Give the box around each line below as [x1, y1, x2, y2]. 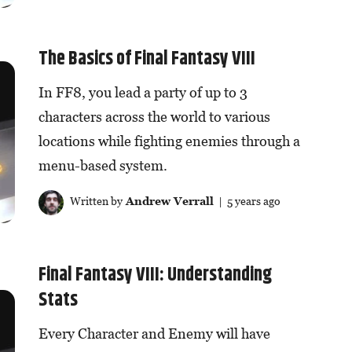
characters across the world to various [38, 108, 270, 126]
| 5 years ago [213, 194, 280, 208]
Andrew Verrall [122, 194, 214, 208]
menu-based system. [38, 157, 167, 174]
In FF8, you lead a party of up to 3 [38, 84, 247, 101]
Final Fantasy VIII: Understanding [38, 260, 272, 289]
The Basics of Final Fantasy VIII [38, 45, 255, 74]
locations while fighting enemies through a [38, 133, 300, 150]
